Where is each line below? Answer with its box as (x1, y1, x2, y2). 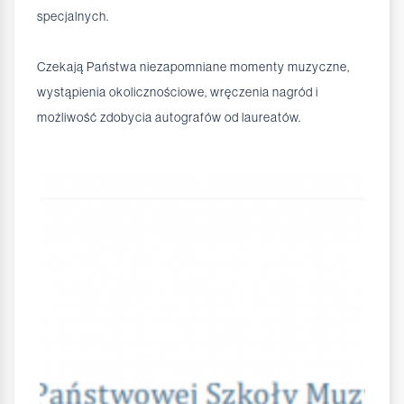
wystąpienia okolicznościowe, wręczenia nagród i (37, 85, 318, 100)
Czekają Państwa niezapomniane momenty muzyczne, (37, 60, 350, 75)
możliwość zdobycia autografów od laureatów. (37, 110, 301, 125)
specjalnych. (37, 9, 109, 24)
